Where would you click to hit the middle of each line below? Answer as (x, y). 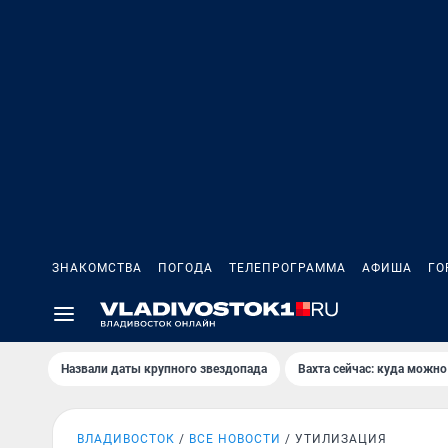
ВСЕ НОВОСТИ (235, 439)
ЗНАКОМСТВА (97, 268)
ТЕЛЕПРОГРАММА (287, 268)
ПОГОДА (185, 268)
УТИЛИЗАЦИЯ (341, 439)
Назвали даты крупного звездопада (164, 369)
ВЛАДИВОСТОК (126, 439)
